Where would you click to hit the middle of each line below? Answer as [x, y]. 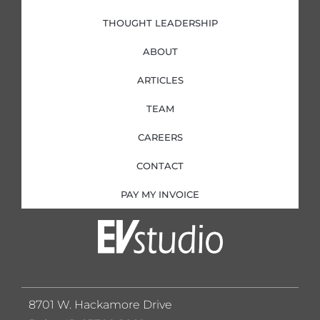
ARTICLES [160, 80]
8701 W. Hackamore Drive [100, 304]
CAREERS [160, 137]
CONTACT [160, 165]
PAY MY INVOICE [160, 194]
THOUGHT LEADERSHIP [160, 22]
